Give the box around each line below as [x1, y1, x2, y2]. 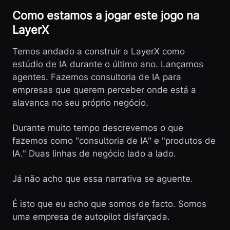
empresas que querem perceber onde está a [12, 85, 196, 95]
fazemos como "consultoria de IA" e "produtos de [12, 136, 216, 146]
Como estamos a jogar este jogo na [12, 9, 199, 22]
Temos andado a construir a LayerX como [12, 46, 185, 56]
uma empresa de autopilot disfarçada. [12, 212, 170, 222]
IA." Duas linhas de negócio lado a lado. [12, 148, 176, 159]
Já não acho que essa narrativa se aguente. [12, 174, 193, 184]
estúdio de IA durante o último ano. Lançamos [12, 59, 203, 69]
